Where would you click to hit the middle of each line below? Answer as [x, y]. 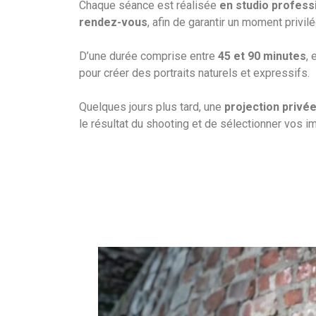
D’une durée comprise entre [148, 56]
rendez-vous [113, 23]
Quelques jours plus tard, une [152, 107]
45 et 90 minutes [262, 56]
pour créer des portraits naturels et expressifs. [194, 73]
